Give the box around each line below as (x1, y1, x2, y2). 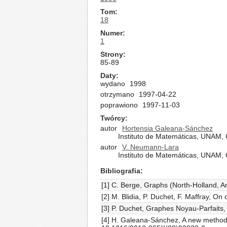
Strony (100, 50, 123, 58)
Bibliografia (100, 167, 140, 175)
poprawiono (100, 101, 138, 109)
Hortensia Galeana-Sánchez (122, 124, 213, 132)
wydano (100, 80, 125, 88)
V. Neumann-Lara (122, 143, 179, 151)
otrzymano (100, 90, 134, 98)
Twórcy (100, 114, 125, 122)
